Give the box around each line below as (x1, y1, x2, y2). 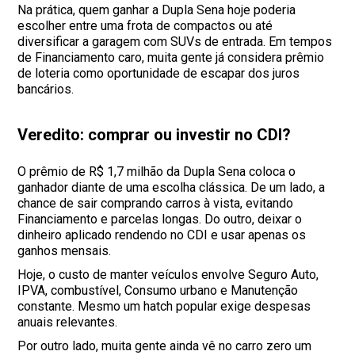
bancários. (17, 82, 74, 97)
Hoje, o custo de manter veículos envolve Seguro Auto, (17, 267, 319, 283)
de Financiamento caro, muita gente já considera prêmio (17, 50, 325, 66)
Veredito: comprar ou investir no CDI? (17, 125, 292, 145)
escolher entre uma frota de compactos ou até (17, 18, 273, 34)
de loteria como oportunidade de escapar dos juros (17, 66, 300, 82)
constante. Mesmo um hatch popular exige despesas (17, 299, 311, 315)
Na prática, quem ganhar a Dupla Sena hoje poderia (17, 2, 296, 18)
